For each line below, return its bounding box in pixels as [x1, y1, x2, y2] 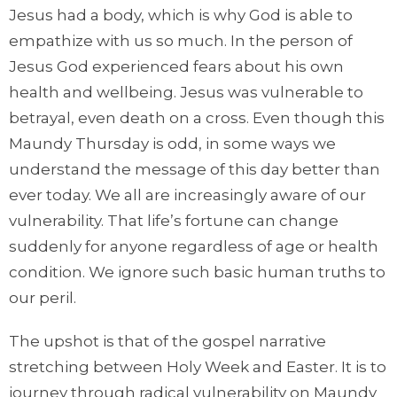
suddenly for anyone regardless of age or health [9, 237, 378, 255]
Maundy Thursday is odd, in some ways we [9, 134, 336, 152]
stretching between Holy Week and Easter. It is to [9, 357, 386, 376]
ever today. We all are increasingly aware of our [9, 185, 366, 204]
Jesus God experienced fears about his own [9, 57, 344, 75]
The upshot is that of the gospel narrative [9, 331, 326, 350]
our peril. [9, 288, 83, 307]
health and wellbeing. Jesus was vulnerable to [9, 82, 363, 101]
